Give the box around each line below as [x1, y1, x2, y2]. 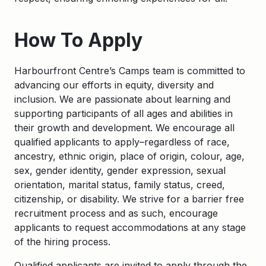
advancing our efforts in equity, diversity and [14, 79, 214, 91]
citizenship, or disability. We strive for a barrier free [14, 193, 244, 205]
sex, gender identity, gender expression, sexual [14, 164, 226, 176]
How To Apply [14, 28, 142, 52]
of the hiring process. [14, 236, 116, 248]
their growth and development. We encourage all [14, 122, 235, 134]
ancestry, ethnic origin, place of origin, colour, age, [14, 150, 245, 162]
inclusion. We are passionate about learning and [14, 93, 230, 105]
